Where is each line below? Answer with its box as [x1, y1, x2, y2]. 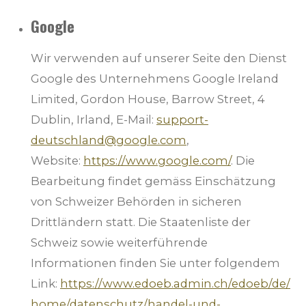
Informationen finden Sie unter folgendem [31, 256, 280, 270]
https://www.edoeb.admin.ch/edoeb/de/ [60, 277, 290, 291]
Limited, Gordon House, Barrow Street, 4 [31, 92, 265, 107]
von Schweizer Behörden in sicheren [31, 195, 242, 209]
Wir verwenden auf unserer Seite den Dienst [31, 51, 287, 66]
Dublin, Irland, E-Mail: [31, 113, 154, 127]
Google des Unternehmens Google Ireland [31, 72, 279, 86]
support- [156, 113, 208, 127]
